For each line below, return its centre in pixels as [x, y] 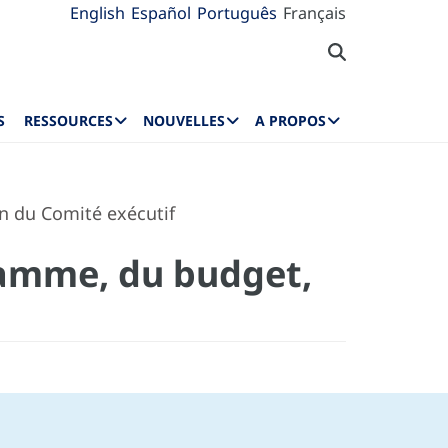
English [97, 13]
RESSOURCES [69, 121]
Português [237, 13]
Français [314, 13]
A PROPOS [290, 121]
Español [161, 13]
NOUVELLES [184, 121]
